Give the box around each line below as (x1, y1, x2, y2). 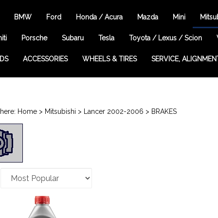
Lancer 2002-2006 (83, 108, 144, 115)
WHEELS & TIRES (82, 55, 137, 63)
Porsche (21, 34, 47, 42)
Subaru (62, 34, 84, 42)
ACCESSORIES (22, 55, 68, 63)
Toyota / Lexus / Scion (129, 34, 202, 42)
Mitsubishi (44, 108, 76, 115)
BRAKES (151, 108, 177, 115)
